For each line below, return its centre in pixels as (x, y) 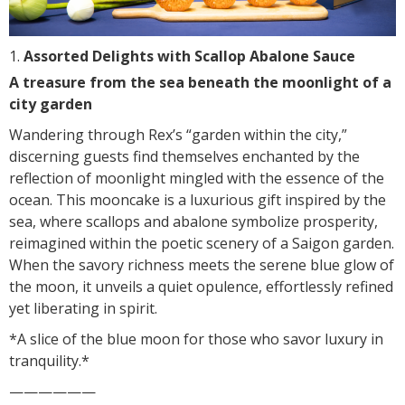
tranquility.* (49, 360)
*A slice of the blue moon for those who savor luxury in (196, 339)
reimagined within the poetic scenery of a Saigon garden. (202, 243)
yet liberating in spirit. (83, 308)
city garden (51, 104)
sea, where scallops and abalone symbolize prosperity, (193, 221)
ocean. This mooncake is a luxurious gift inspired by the (198, 199)
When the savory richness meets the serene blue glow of (202, 264)
